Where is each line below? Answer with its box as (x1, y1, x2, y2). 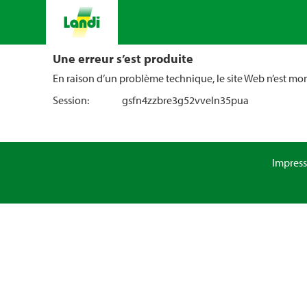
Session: (53, 93, 89, 107)
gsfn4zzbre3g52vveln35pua (121, 93, 249, 107)
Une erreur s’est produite (53, 50, 193, 66)
